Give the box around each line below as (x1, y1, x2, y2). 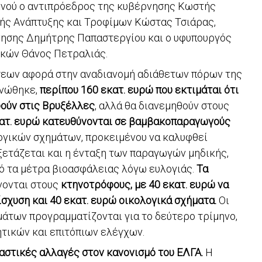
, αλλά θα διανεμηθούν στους (95, 99, 229, 112)
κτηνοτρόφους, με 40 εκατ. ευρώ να (61, 178, 229, 191)
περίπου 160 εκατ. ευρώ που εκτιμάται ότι (40, 83, 239, 96)
